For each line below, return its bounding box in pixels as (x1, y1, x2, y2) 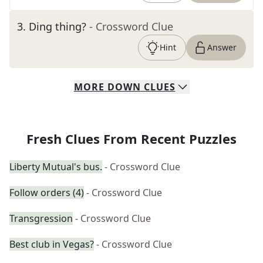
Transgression (9, 212, 73, 225)
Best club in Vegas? (9, 238, 94, 251)
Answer (207, 42, 237, 53)
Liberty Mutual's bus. (9, 160, 102, 173)
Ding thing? (29, 19, 86, 33)
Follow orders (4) (9, 186, 84, 199)
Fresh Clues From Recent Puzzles (26, 130, 237, 147)
